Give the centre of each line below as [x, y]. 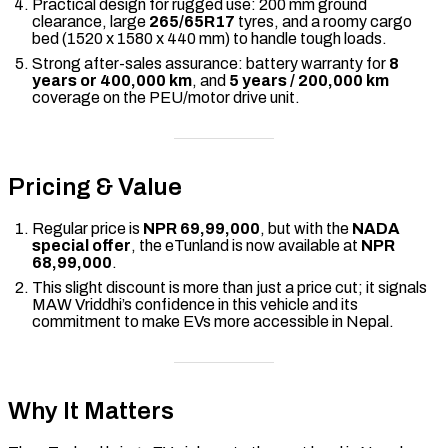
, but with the [306, 228]
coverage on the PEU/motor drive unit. [166, 97]
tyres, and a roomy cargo [323, 21]
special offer [81, 245]
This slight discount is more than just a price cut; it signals [229, 287]
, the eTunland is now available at [246, 245]
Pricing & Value [95, 186]
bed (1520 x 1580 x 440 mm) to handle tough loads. [209, 38]
